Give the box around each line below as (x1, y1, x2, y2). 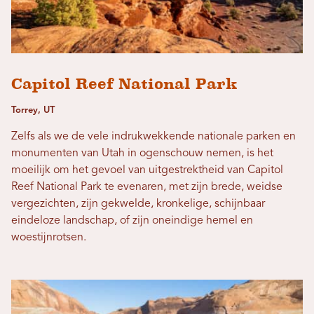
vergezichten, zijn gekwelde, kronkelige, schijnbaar (11, 198, 265, 210)
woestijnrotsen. (11, 232, 86, 244)
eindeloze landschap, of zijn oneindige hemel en (11, 215, 253, 227)
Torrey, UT (11, 106, 55, 116)
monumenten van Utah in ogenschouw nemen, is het (11, 148, 273, 160)
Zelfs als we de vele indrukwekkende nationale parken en (11, 131, 296, 143)
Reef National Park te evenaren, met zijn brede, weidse (11, 182, 282, 193)
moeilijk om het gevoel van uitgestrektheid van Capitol (11, 165, 283, 177)
